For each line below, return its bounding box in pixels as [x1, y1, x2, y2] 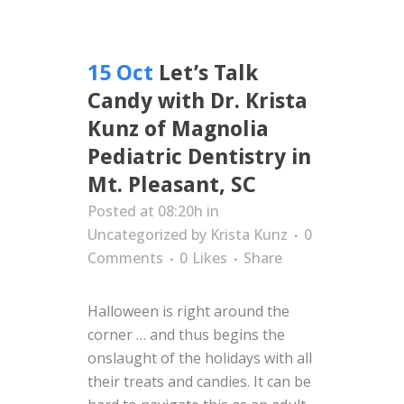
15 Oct [87, 60, 153, 86]
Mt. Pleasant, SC [87, 172, 256, 197]
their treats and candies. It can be [87, 372, 311, 391]
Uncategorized [87, 225, 188, 244]
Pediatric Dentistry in [87, 144, 311, 170]
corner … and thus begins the [87, 325, 285, 344]
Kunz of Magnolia [87, 116, 269, 142]
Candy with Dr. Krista [87, 88, 308, 114]
